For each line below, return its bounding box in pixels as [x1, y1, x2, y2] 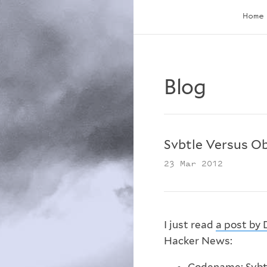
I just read [164, 219, 216, 231]
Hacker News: [164, 235, 232, 247]
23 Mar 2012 [164, 156, 223, 169]
